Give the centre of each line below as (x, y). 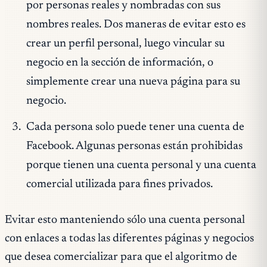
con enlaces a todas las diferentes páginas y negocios (129, 239)
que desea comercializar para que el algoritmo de (121, 257)
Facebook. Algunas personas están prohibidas (134, 146)
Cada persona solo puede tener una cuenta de (135, 127)
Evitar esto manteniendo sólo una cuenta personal (125, 221)
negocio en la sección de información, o (119, 63)
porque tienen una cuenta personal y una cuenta (141, 165)
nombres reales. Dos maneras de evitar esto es (136, 25)
